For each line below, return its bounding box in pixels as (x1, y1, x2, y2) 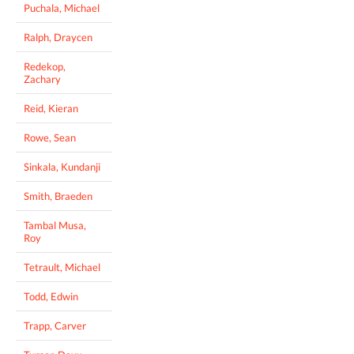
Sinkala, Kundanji (24, 160, 100, 173)
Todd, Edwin (24, 289, 78, 303)
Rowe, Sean (24, 130, 76, 144)
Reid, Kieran (24, 101, 78, 115)
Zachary (24, 72, 61, 85)
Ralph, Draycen (24, 30, 92, 43)
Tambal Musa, (24, 218, 86, 232)
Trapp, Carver (24, 318, 86, 332)
